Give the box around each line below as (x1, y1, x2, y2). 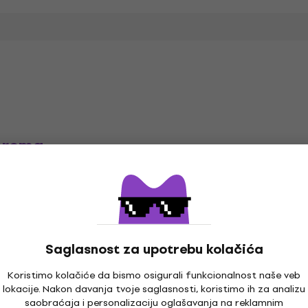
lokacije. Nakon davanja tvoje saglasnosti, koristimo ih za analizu (3, 281, 305, 297)
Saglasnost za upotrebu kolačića (45, 239, 263, 260)
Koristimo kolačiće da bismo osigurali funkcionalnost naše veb (8, 267, 300, 283)
